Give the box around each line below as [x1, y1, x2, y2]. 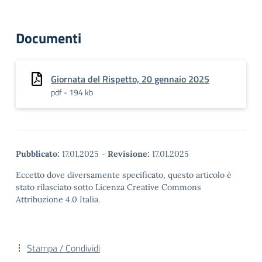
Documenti [16, 27, 81, 49]
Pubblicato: [16, 149, 60, 159]
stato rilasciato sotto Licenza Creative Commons [16, 182, 201, 192]
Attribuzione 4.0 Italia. [16, 194, 100, 205]
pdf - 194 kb [51, 86, 93, 98]
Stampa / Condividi [27, 241, 100, 255]
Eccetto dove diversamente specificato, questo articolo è [16, 170, 232, 180]
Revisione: [108, 149, 150, 159]
